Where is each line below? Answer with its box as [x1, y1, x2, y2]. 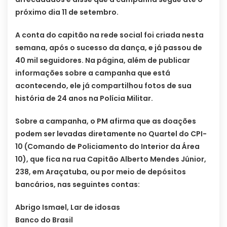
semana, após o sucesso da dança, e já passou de [15, 43, 202, 53]
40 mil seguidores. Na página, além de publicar [15, 55, 190, 66]
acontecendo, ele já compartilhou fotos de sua [15, 81, 192, 91]
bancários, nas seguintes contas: [15, 179, 140, 190]
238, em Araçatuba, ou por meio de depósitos [15, 167, 186, 177]
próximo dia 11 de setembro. [15, 7, 119, 18]
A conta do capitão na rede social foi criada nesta [15, 30, 204, 41]
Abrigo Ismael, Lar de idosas [15, 202, 120, 213]
